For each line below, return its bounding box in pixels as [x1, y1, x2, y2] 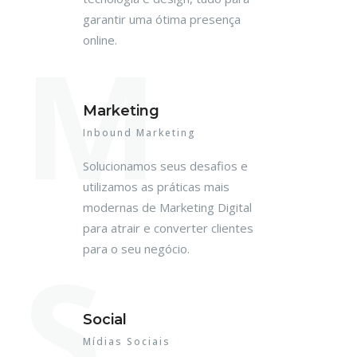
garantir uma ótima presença [83, 11, 241, 27]
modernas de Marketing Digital [83, 199, 252, 215]
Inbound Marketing [83, 126, 196, 139]
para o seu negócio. [83, 241, 190, 257]
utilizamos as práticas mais [83, 178, 229, 194]
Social [83, 311, 127, 328]
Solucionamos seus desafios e [83, 158, 248, 174]
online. [83, 32, 117, 48]
